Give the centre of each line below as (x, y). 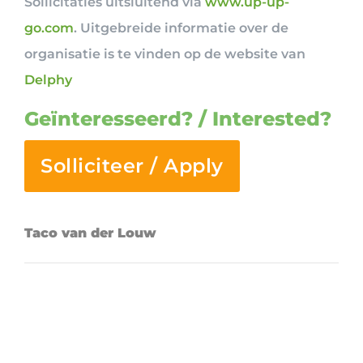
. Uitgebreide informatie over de (181, 28)
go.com (49, 28)
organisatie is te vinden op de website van (165, 53)
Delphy (48, 79)
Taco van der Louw (90, 233)
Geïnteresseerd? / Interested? (178, 118)
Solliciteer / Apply (132, 165)
